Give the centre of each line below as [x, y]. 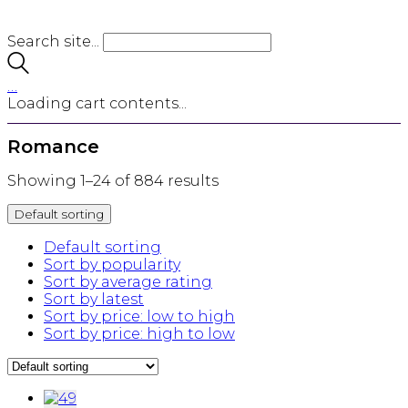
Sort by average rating [128, 282]
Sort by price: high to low [139, 334]
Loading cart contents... [97, 103]
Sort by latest [94, 300]
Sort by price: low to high [139, 317]
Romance [53, 147]
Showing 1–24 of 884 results [113, 181]
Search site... [53, 41]
